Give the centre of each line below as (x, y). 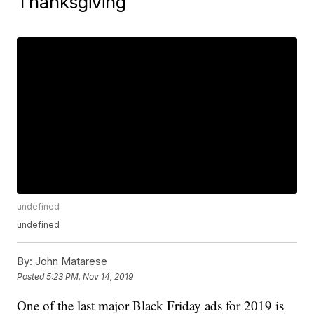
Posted (32, 276)
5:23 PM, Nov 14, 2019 (90, 276)
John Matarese (70, 261)
